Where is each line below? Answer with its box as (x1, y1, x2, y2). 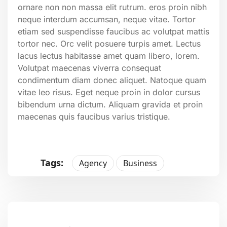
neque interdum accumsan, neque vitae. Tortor (18, 14, 196, 24)
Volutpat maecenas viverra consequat (18, 62, 161, 73)
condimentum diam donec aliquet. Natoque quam (18, 74, 206, 85)
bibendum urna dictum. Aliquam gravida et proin (18, 99, 203, 109)
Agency (79, 157, 107, 169)
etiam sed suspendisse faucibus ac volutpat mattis (18, 26, 209, 36)
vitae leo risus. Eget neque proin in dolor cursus (18, 87, 200, 97)
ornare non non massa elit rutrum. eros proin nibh (18, 2, 207, 12)
